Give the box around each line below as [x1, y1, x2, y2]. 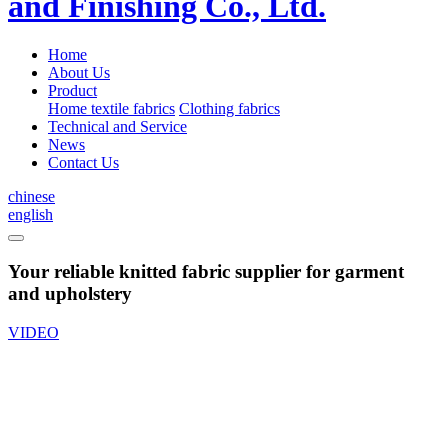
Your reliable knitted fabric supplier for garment [8, 261, 404, 283]
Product [48, 82, 97, 100]
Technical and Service [48, 118, 187, 136]
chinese [8, 188, 55, 206]
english [8, 206, 53, 224]
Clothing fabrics [179, 100, 280, 118]
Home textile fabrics [48, 100, 175, 118]
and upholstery [8, 283, 132, 305]
